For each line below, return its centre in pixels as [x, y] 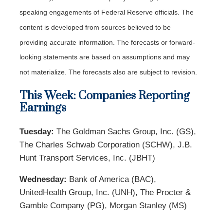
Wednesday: [43, 179]
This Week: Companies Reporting [105, 96]
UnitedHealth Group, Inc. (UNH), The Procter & [105, 192]
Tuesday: [37, 131]
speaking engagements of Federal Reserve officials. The [107, 12]
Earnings [43, 108]
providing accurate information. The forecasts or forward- [107, 42]
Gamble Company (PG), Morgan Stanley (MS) [103, 205]
